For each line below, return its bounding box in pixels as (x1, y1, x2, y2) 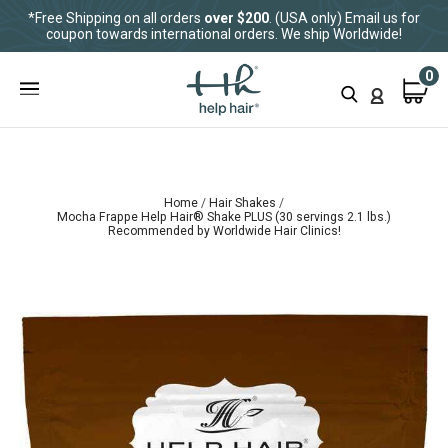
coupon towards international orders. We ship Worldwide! (46, 26, 402, 42)
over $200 (204, 10, 269, 26)
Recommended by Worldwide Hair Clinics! (107, 224, 341, 239)
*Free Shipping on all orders (28, 10, 204, 26)
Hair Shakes (209, 196, 279, 211)
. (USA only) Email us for (269, 10, 420, 26)
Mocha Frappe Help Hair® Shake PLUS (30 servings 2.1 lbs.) (57, 210, 391, 225)
